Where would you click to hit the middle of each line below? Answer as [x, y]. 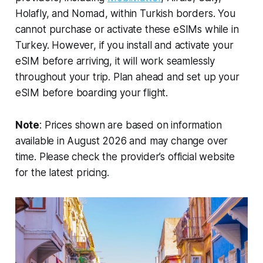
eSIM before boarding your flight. [92, 92]
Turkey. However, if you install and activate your [124, 45]
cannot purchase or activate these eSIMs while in [127, 29]
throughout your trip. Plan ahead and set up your [127, 77]
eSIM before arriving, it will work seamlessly [115, 61]
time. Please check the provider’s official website [125, 156]
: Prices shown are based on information [131, 125]
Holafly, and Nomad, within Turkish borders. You [125, 13]
